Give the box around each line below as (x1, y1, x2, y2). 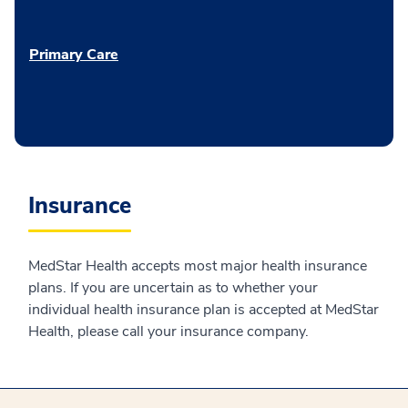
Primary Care (29, 45, 118, 66)
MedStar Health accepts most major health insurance (28, 256, 367, 277)
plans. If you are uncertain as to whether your (28, 278, 318, 299)
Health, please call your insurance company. (28, 321, 309, 342)
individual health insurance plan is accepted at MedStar (28, 300, 379, 321)
